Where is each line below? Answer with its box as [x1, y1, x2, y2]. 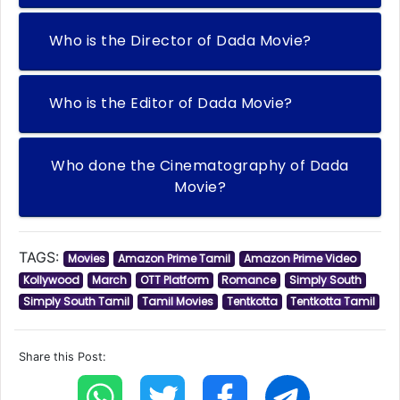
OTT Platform [139, 272, 209, 288]
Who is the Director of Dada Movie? [48, 30, 312, 52]
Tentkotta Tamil [290, 294, 376, 310]
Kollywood [22, 272, 79, 288]
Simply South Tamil [22, 294, 129, 310]
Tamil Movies [142, 294, 214, 310]
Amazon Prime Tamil [118, 251, 231, 267]
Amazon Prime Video [243, 251, 356, 267]
